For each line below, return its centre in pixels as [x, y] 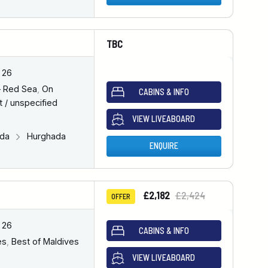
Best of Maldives [44, 242]
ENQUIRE [164, 146]
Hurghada [45, 136]
